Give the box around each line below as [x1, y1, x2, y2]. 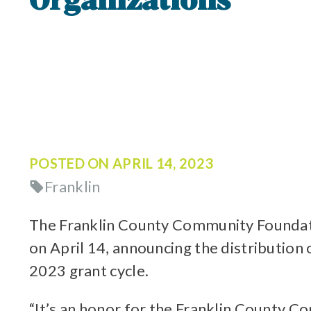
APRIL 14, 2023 [112, 155, 214, 171]
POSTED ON [29, 155, 112, 171]
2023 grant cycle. [29, 261, 149, 280]
